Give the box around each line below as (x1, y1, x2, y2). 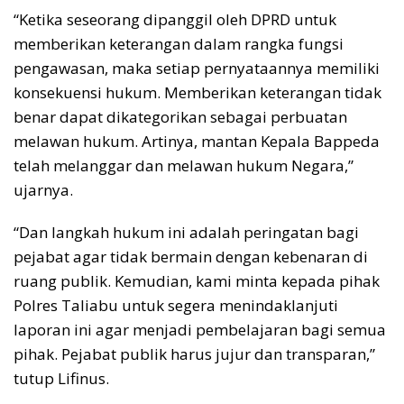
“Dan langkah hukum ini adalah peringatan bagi (14, 222, 359, 243)
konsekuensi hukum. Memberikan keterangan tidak (14, 82, 381, 104)
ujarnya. (14, 179, 73, 201)
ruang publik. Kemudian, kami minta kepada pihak (14, 271, 380, 292)
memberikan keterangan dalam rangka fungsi (14, 33, 344, 55)
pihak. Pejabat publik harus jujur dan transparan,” (14, 344, 375, 365)
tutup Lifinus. (14, 368, 109, 390)
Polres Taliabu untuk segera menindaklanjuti (14, 295, 338, 317)
